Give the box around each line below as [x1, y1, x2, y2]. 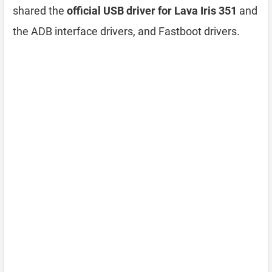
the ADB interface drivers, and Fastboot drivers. [13, 25, 240, 38]
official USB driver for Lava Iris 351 [67, 4, 237, 17]
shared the [13, 4, 67, 17]
